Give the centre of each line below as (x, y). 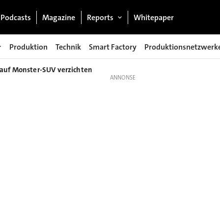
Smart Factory (113, 47)
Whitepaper (154, 17)
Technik (68, 47)
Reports (100, 17)
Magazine (59, 17)
